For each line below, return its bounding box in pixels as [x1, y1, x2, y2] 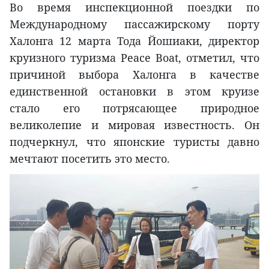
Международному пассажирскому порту [10, 17, 259, 32]
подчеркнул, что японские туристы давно [10, 134, 259, 150]
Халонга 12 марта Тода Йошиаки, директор [10, 34, 259, 49]
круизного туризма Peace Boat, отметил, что [10, 50, 259, 65]
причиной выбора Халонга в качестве [10, 67, 259, 82]
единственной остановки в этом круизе [10, 84, 259, 99]
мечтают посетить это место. [10, 151, 170, 166]
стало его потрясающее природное [10, 101, 259, 116]
